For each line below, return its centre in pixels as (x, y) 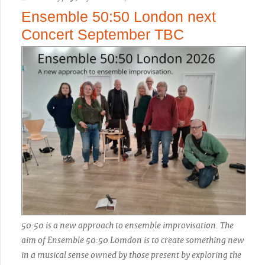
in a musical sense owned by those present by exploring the (131, 255)
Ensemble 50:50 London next (119, 17)
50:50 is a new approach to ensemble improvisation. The (127, 225)
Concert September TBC (103, 34)
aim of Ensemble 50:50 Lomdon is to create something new (133, 240)
